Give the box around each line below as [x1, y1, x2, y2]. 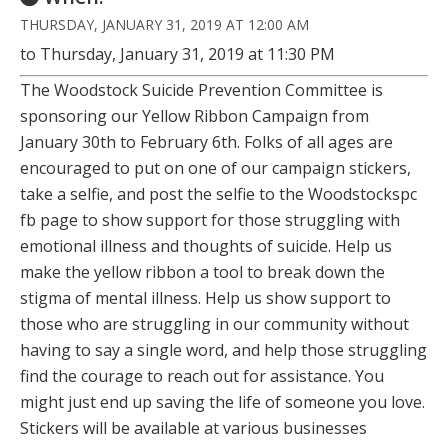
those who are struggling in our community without [20, 313, 409, 335]
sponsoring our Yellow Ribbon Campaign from [20, 105, 369, 127]
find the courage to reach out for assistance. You [20, 365, 384, 387]
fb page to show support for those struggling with [20, 209, 400, 231]
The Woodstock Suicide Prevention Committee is [20, 79, 383, 101]
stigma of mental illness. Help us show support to [20, 287, 391, 309]
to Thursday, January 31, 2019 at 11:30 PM [20, 43, 335, 65]
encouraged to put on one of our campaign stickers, [20, 157, 411, 179]
